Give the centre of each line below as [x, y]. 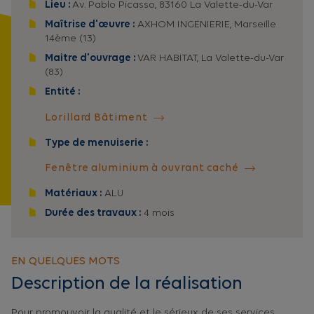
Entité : [64, 93]
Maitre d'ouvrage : [91, 59]
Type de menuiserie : [97, 143]
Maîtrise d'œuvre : [90, 25]
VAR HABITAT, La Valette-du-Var [211, 59]
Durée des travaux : [93, 213]
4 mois [158, 213]
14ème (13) [71, 39]
